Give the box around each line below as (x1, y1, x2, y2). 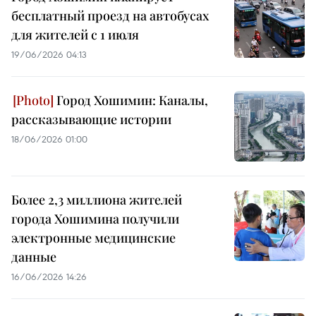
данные (11, 248, 56, 266)
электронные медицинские (11, 229, 176, 247)
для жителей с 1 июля (11, 26, 139, 44)
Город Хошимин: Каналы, (54, 92, 208, 109)
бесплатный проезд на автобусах (11, 7, 209, 25)
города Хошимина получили (11, 210, 179, 228)
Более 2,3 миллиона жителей (11, 191, 182, 209)
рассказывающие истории (11, 111, 171, 128)
